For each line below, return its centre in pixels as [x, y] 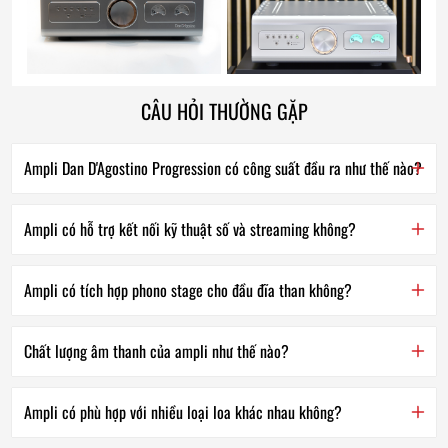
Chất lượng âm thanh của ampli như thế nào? [156, 350]
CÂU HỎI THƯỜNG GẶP [224, 110]
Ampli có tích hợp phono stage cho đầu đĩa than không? [188, 289]
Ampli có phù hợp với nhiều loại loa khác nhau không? [183, 411]
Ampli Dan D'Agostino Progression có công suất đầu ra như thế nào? [223, 167]
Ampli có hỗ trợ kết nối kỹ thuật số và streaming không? [190, 228]
